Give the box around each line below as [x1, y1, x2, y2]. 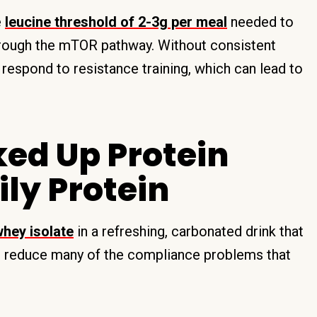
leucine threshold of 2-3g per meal [5, 13, 227, 30]
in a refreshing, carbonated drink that [74, 223, 304, 240]
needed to [227, 13, 294, 30]
